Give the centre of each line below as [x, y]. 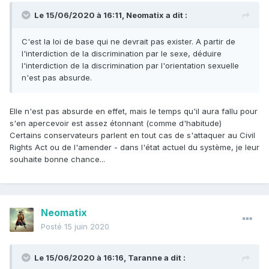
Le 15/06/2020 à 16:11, [80, 15]
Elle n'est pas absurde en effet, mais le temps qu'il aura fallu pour [134, 111]
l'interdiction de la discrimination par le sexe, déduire [122, 54]
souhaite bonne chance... [59, 159]
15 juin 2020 [87, 227]
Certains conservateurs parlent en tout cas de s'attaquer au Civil [132, 135]
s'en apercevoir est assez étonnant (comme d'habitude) [116, 123]
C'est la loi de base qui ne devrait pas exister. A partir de [128, 42]
